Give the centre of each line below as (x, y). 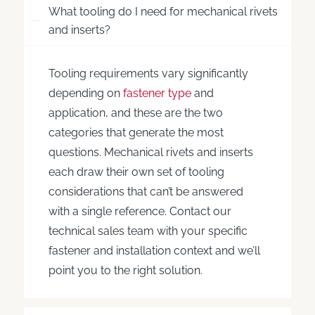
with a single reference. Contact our (140, 211)
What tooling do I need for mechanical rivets (163, 12)
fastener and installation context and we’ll (154, 250)
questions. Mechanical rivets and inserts (150, 152)
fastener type (157, 93)
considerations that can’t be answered (146, 191)
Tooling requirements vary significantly (148, 73)
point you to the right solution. (125, 270)
